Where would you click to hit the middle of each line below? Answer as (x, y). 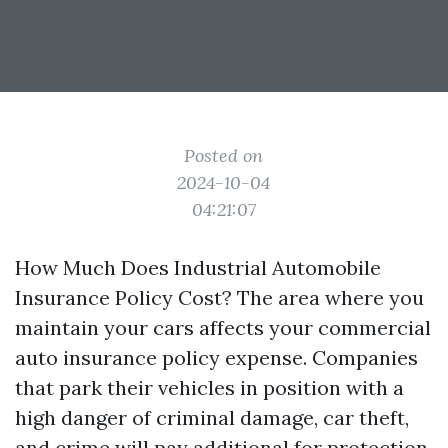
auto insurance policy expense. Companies (216, 357)
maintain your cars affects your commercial (223, 327)
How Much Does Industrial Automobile (198, 267)
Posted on (224, 155)
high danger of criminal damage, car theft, (212, 417)
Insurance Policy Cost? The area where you (219, 297)
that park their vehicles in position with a (209, 387)
